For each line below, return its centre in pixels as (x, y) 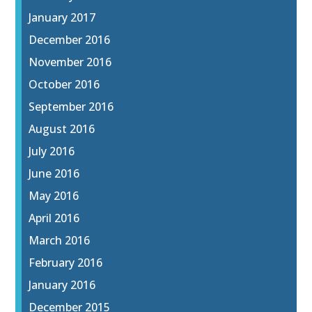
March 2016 (60, 241)
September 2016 (71, 107)
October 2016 (64, 85)
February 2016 (66, 263)
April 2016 (54, 218)
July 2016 (52, 151)
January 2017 (62, 18)
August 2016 (62, 129)
